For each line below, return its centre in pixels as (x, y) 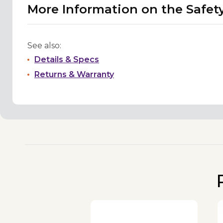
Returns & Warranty (74, 75)
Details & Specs (67, 60)
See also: (44, 46)
